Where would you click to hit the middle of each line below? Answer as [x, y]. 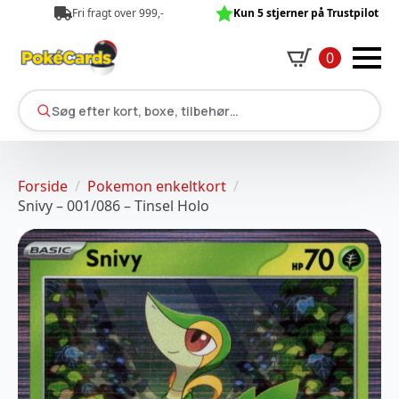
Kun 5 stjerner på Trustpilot [306, 13]
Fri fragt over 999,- [118, 13]
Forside [43, 186]
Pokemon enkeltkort [157, 186]
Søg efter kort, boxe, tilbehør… [145, 110]
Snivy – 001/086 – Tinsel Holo [114, 206]
